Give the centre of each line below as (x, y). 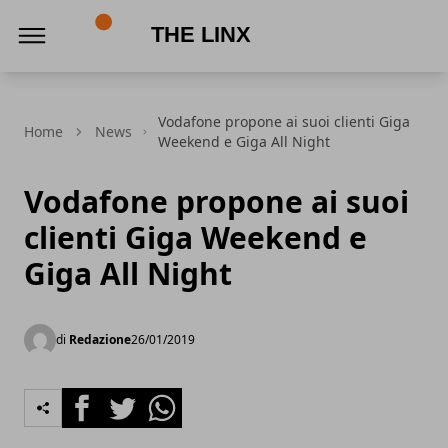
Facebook (97, 399)
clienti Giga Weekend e (195, 237)
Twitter (128, 399)
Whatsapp (179, 399)
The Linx (114, 75)
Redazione (100, 339)
